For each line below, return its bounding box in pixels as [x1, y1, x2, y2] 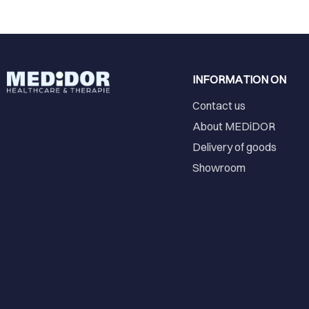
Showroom [192, 160, 246, 175]
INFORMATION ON [192, 72, 286, 86]
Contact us [192, 98, 246, 112]
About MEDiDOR [192, 119, 275, 133]
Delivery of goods [192, 139, 277, 154]
